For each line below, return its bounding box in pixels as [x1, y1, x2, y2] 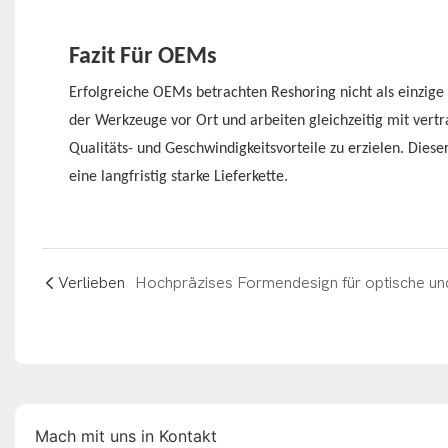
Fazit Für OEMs [68, 45, 217, 70]
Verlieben [57, 274, 125, 293]
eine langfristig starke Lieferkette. [68, 169, 288, 186]
